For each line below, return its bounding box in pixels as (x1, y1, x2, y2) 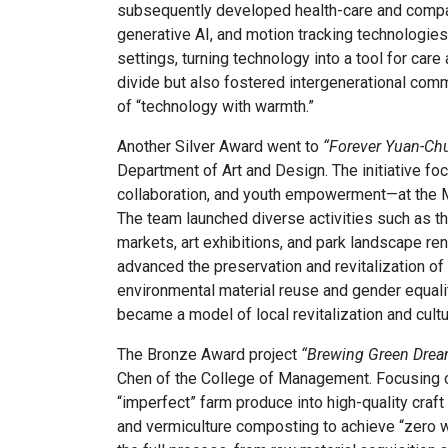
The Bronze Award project (117, 345, 301, 365)
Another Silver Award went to (117, 137, 323, 157)
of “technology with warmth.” (117, 97, 314, 117)
